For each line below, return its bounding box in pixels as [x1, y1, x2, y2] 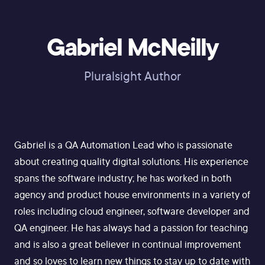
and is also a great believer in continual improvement [14, 238, 241, 251]
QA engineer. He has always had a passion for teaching [14, 221, 248, 234]
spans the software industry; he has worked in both [14, 172, 231, 185]
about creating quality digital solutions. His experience [14, 155, 248, 168]
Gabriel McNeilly [47, 33, 218, 62]
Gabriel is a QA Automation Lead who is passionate [14, 138, 232, 151]
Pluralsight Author [84, 67, 181, 84]
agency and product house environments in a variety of [14, 188, 250, 201]
